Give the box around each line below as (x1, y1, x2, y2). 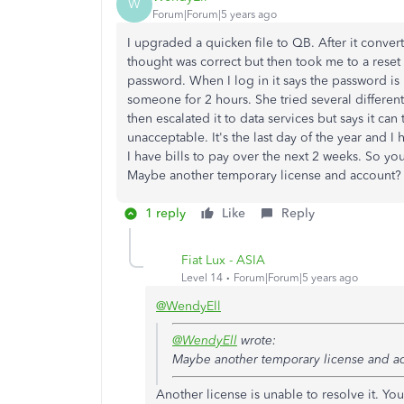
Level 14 (181, 271, 223, 284)
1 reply (145, 206, 186, 221)
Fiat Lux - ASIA (181, 252, 265, 268)
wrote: (237, 333, 276, 348)
